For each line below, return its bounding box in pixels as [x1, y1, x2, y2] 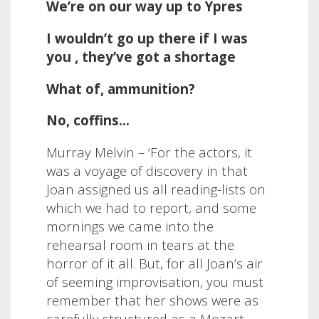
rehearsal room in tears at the [46, 235, 234, 253]
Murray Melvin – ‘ [46, 142, 150, 161]
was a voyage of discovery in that [46, 161, 248, 179]
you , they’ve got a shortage [46, 47, 236, 66]
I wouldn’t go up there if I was [46, 28, 248, 47]
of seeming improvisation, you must [46, 272, 263, 291]
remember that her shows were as [46, 291, 258, 309]
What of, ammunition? [46, 79, 195, 98]
